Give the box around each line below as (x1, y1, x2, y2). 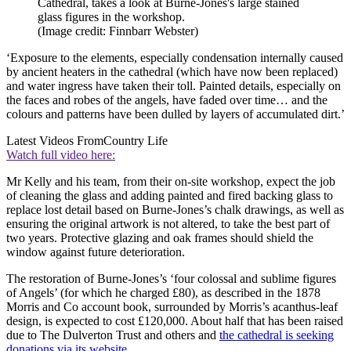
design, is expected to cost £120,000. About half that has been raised (6, 313, 343, 327)
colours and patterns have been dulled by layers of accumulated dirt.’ (6, 107, 345, 121)
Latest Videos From (6, 133, 103, 147)
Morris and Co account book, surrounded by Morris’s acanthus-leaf (6, 299, 338, 313)
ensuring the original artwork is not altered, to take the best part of (6, 216, 330, 230)
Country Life (103, 133, 168, 147)
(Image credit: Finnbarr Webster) (38, 24, 198, 38)
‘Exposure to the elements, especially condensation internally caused (6, 50, 343, 64)
